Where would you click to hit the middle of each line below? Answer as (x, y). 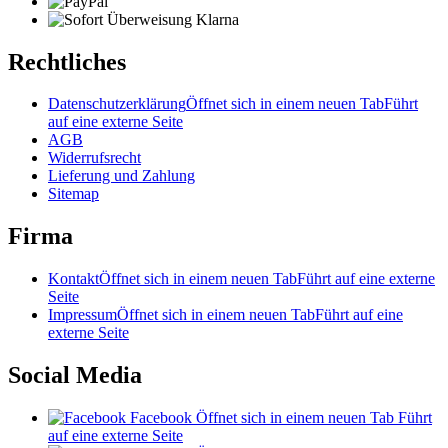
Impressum (82, 315)
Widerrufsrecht (94, 158)
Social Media (75, 375)
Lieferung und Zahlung (121, 176)
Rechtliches (67, 61)
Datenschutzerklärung (117, 104)
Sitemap (73, 194)
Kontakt (73, 279)
